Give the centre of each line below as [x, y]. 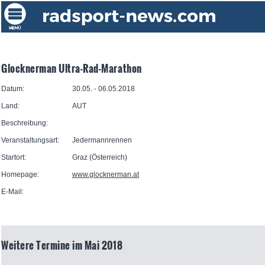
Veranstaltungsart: [30, 140]
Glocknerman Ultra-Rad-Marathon [72, 68]
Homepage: [20, 175]
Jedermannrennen [103, 140]
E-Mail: [12, 192]
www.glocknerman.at [106, 175]
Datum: [13, 89]
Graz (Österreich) [101, 158]
